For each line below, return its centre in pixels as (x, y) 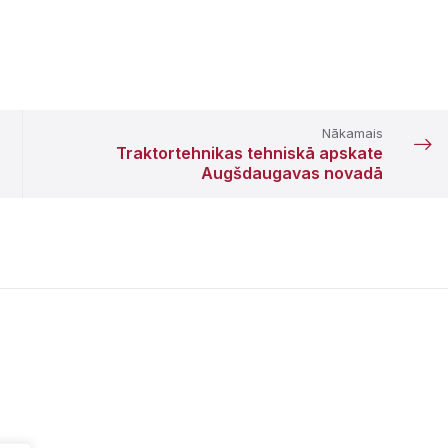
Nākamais (352, 133)
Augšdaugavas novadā (291, 173)
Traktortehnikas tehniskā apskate (249, 153)
